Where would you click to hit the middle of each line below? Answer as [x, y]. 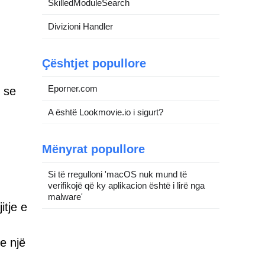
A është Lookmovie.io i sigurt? [106, 112]
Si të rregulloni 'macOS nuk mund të [117, 174]
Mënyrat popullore [93, 149]
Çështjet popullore [94, 63]
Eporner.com [73, 88]
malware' [65, 196]
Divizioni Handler [80, 26]
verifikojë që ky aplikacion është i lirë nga [126, 185]
